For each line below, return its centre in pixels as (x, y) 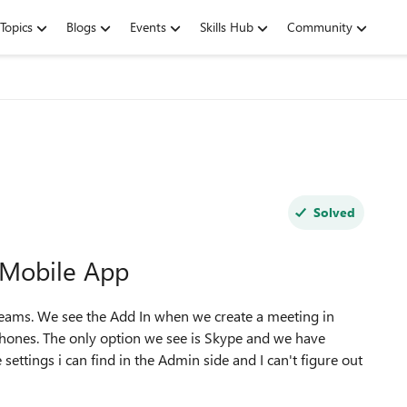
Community (320, 27)
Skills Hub (227, 27)
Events (148, 27)
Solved (334, 212)
